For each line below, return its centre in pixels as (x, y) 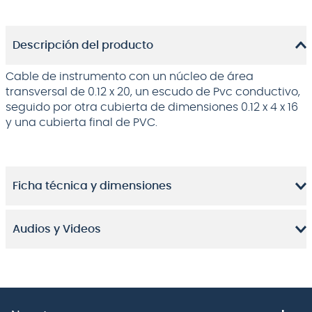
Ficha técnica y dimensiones (92, 186)
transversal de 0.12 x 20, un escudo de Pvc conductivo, (153, 92)
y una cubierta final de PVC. (81, 123)
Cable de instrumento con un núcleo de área (130, 77)
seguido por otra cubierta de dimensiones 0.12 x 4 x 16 (152, 107)
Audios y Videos (57, 229)
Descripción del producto (83, 45)
